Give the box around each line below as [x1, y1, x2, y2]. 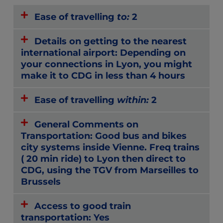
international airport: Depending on [21, 46, 186, 58]
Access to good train [34, 200, 131, 212]
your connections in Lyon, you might [21, 58, 192, 70]
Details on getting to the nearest [34, 35, 187, 47]
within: [117, 94, 152, 106]
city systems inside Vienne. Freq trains [21, 141, 200, 153]
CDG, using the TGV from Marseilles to [21, 164, 199, 176]
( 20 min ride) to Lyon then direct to [21, 152, 186, 164]
